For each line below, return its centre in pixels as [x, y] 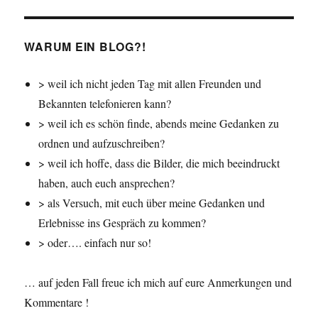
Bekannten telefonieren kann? [105, 104]
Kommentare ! [57, 302]
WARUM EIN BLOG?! [85, 47]
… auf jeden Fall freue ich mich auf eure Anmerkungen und [158, 283]
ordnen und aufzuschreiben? [102, 143]
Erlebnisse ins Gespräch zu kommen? [122, 223]
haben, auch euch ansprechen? [107, 183]
